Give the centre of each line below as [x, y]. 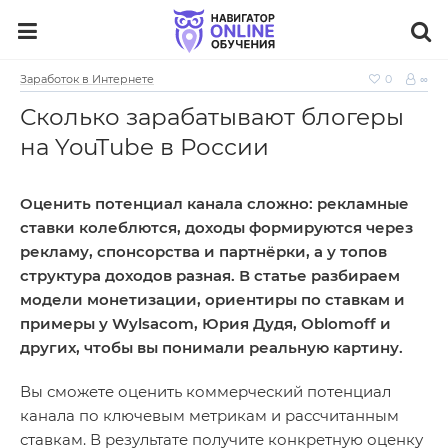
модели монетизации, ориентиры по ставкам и [212, 299]
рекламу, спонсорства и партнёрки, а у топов [203, 251]
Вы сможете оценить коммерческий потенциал [205, 391]
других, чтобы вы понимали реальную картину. [211, 347]
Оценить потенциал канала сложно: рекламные [214, 203]
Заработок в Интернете [87, 79]
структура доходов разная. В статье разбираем [210, 275]
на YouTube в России [144, 147]
